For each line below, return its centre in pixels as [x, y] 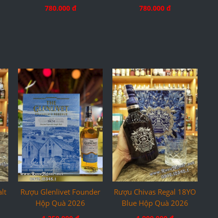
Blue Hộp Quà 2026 [155, 203]
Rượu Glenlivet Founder [61, 192]
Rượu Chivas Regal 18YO [155, 192]
